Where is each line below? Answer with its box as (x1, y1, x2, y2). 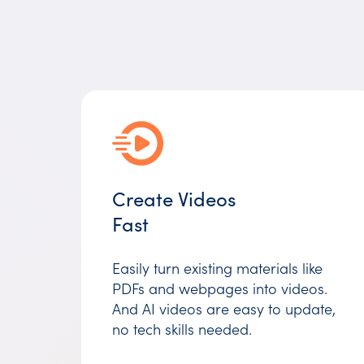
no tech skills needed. (112, 318, 252, 339)
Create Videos (112, 185, 236, 211)
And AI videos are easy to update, (112, 298, 336, 318)
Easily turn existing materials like (112, 258, 323, 278)
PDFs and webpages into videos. (112, 278, 327, 298)
